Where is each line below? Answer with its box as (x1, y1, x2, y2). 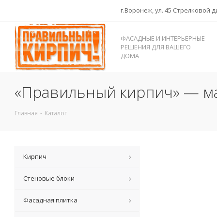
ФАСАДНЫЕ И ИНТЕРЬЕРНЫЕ (121, 34, 205, 43)
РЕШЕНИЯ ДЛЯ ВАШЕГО (121, 43, 191, 52)
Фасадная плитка (23, 196, 77, 205)
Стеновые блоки (23, 174, 75, 183)
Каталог (45, 109, 67, 118)
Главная (15, 109, 38, 118)
